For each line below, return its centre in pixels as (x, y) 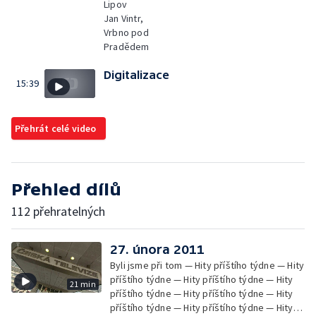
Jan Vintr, (124, 18)
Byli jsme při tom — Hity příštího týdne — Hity (207, 265)
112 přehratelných (58, 211)
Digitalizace (136, 75)
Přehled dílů (66, 189)
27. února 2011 (157, 249)
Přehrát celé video (56, 128)
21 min (83, 284)
